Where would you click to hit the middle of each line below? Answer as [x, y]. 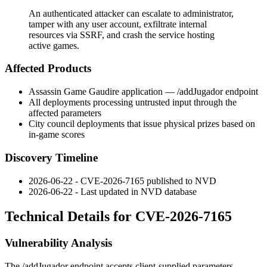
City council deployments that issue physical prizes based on [142, 124]
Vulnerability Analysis [58, 243]
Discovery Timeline [51, 157]
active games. [54, 45]
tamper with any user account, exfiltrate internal [118, 24]
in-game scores [57, 135]
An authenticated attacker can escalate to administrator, [131, 13]
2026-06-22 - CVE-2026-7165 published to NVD [122, 181]
